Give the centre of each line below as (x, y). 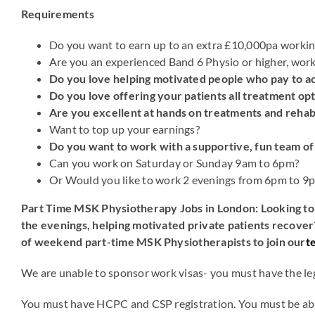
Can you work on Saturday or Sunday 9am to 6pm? (174, 163)
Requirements (58, 14)
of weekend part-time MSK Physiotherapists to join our (163, 242)
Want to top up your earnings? (124, 129)
